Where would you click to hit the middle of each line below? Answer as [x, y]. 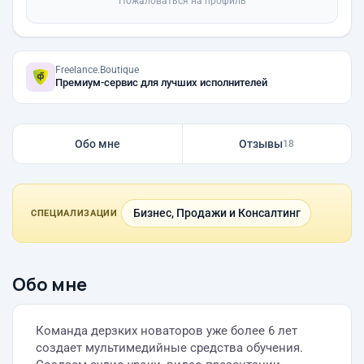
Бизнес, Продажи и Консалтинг [217, 213]
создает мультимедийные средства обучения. [169, 348]
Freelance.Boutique [97, 70]
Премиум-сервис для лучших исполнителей [161, 82]
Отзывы [261, 144]
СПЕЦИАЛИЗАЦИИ [74, 213]
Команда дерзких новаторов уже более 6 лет [167, 331]
